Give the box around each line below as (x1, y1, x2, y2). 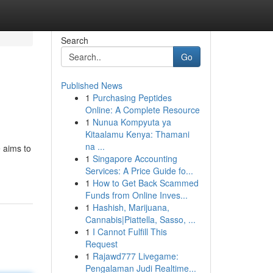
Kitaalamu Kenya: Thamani (85, 128, 190, 140)
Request (85, 238, 118, 250)
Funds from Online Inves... (85, 189, 188, 201)
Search (60, 34, 88, 46)
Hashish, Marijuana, (92, 201, 169, 213)
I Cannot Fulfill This (92, 225, 167, 238)
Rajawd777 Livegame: (92, 250, 179, 262)
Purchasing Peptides (92, 91, 172, 104)
